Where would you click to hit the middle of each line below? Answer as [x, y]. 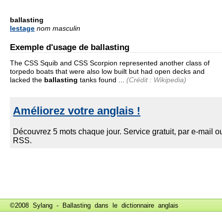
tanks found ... [101, 80]
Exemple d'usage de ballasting [70, 47]
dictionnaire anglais [150, 205]
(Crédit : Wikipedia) [156, 80]
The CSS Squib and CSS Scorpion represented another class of [110, 63]
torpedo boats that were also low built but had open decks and [107, 71]
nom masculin [58, 28]
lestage [22, 28]
